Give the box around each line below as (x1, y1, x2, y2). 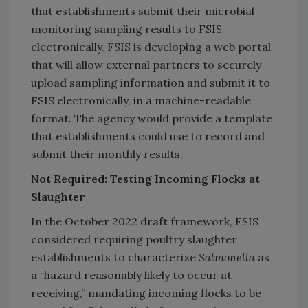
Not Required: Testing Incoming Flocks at (31, 171, 260, 186)
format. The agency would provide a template (31, 111, 272, 125)
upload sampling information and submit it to (31, 75, 270, 89)
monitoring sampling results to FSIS (31, 21, 222, 36)
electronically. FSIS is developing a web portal (31, 39, 271, 54)
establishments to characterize (31, 250, 199, 264)
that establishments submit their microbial (31, 3, 254, 18)
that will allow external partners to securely (31, 57, 261, 71)
